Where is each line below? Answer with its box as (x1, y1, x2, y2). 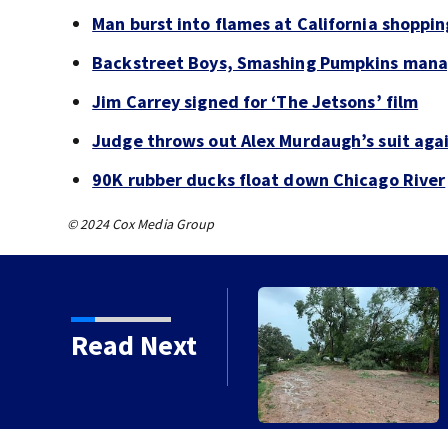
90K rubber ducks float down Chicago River (92, 168, 446, 192)
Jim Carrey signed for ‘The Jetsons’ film (92, 90, 419, 114)
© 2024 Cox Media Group (67, 215, 215, 234)
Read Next (70, 327, 197, 364)
